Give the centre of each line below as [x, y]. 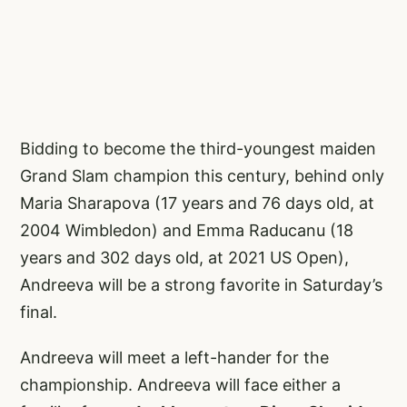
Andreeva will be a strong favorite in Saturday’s [201, 285]
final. [39, 313]
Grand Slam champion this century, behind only [202, 176]
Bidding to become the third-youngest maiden [198, 149]
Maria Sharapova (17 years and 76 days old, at [197, 203]
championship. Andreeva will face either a [180, 385]
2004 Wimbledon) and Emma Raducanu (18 [187, 231]
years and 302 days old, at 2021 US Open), [184, 258]
